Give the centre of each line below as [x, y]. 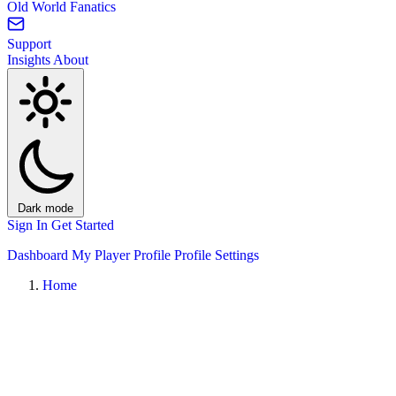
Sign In [29, 225]
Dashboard [39, 255]
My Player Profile [123, 255]
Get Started [83, 225]
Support [29, 44]
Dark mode [46, 208]
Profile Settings [217, 255]
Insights [30, 60]
